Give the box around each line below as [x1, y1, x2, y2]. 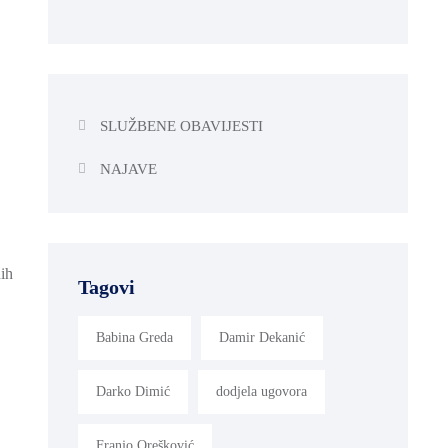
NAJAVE [99, 160, 157, 177]
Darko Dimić [96, 383, 170, 399]
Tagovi [78, 275, 135, 298]
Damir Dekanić [219, 329, 305, 345]
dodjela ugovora [216, 383, 307, 399]
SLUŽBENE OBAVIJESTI [99, 117, 263, 134]
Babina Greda [96, 329, 173, 345]
